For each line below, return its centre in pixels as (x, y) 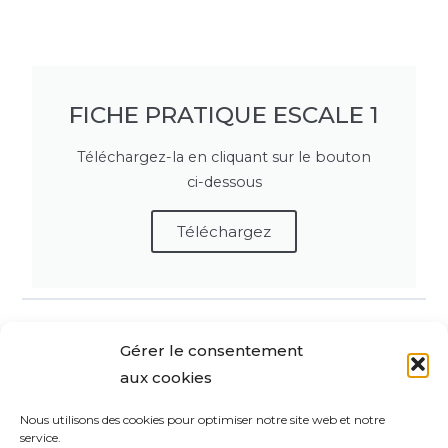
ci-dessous (224, 181)
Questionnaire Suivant (219, 435)
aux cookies (166, 377)
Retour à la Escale (224, 358)
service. (40, 437)
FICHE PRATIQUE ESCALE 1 (224, 114)
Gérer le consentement (211, 350)
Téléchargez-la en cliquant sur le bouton (224, 156)
